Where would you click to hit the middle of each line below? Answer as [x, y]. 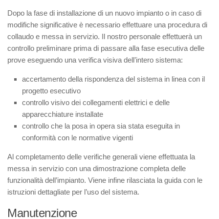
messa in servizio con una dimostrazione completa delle [97, 168]
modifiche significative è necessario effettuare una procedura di [107, 25]
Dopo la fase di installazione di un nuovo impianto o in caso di [104, 13]
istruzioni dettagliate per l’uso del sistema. [73, 192]
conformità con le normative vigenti [77, 138]
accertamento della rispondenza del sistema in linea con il [113, 79]
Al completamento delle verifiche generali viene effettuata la [101, 157]
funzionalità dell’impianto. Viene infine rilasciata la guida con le [105, 180]
